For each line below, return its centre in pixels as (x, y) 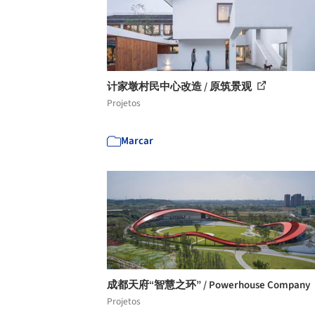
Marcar (137, 141)
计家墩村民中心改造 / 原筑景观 (180, 87)
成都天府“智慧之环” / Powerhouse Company (210, 285)
